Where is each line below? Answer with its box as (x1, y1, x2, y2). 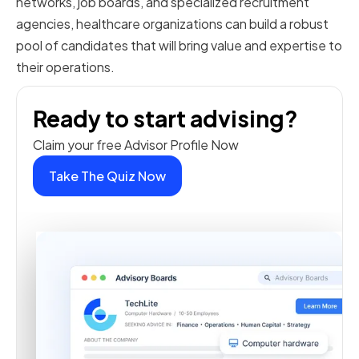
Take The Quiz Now (49, 167, 166, 185)
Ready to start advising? (33, 104, 298, 133)
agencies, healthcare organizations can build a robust (16, 15, 329, 33)
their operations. (16, 58, 115, 76)
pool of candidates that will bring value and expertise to (16, 37, 342, 54)
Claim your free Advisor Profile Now (33, 136, 239, 154)
